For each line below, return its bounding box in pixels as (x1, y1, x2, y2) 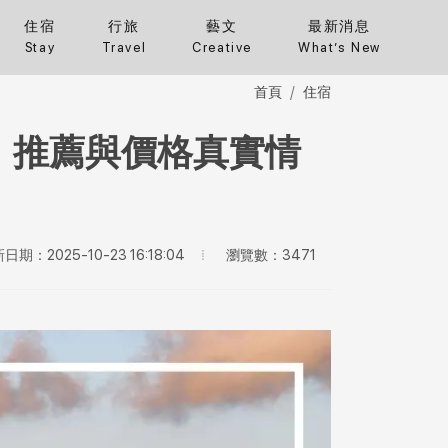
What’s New (298, 40, 381, 55)
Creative (192, 40, 252, 55)
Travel (101, 40, 147, 55)
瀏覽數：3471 (226, 245, 316, 263)
